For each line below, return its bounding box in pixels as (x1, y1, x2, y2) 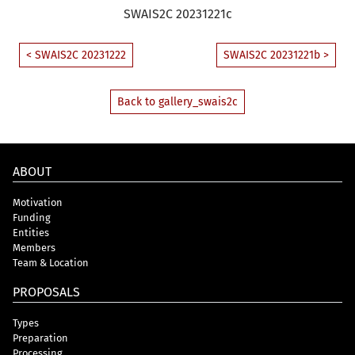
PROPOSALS (13, 284, 80, 300)
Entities (13, 226, 49, 239)
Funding (13, 211, 51, 223)
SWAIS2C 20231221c (123, 6, 232, 21)
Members (13, 241, 55, 254)
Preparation (13, 331, 68, 344)
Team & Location (13, 256, 89, 269)
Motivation (13, 196, 63, 208)
